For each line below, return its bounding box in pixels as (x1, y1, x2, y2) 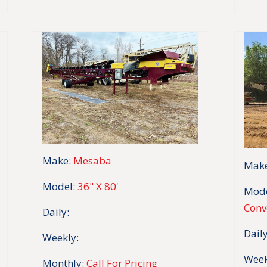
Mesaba (73, 153, 111, 167)
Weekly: (42, 230, 79, 244)
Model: (42, 179, 75, 193)
